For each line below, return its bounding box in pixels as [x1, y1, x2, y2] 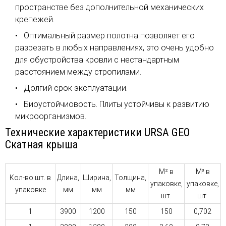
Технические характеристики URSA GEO [5, 126, 190, 139]
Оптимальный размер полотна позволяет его [24, 31, 195, 41]
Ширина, [83, 174, 111, 182]
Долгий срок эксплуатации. [24, 83, 128, 93]
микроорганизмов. [15, 111, 86, 122]
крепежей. [15, 15, 54, 25]
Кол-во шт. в [10, 174, 51, 182]
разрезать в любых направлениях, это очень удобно [15, 43, 214, 53]
